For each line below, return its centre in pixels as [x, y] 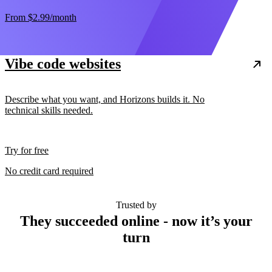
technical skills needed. [49, 110]
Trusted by [136, 205]
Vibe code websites [63, 64]
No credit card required [49, 171]
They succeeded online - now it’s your [136, 221]
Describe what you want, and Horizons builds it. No [105, 100]
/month [63, 18]
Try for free [27, 151]
